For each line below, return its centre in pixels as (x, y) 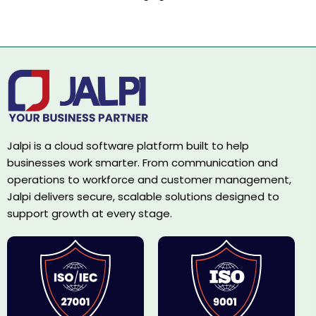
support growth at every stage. (90, 214)
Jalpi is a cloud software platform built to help (128, 146)
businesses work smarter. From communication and (142, 163)
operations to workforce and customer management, (149, 180)
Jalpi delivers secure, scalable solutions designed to (143, 197)
